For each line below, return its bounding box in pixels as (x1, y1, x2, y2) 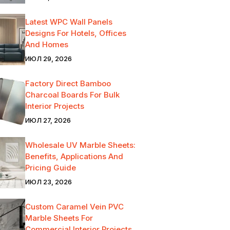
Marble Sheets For (25, 213, 93, 223)
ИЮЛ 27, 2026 (25, 116, 71, 124)
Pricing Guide (25, 162, 76, 172)
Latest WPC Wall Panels (25, 16, 112, 27)
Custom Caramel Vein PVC (25, 201, 124, 212)
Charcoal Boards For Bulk (25, 89, 120, 100)
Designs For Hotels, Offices (25, 28, 126, 38)
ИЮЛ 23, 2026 (25, 177, 72, 186)
